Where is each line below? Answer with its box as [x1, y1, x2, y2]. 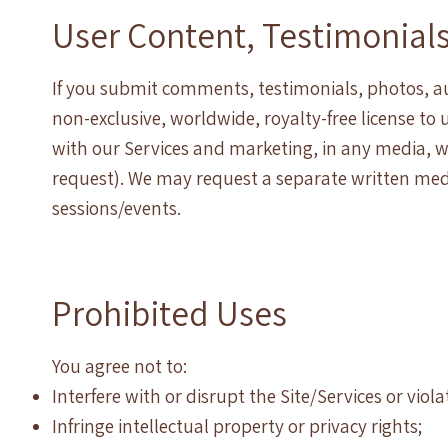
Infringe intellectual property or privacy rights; [52, 414, 423, 439]
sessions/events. [52, 196, 182, 221]
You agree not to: [52, 354, 188, 379]
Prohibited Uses [52, 290, 288, 337]
